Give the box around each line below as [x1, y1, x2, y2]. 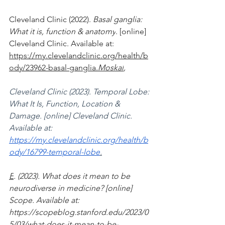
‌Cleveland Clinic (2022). [9, 14, 93, 24]
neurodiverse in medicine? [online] [9, 183, 134, 193]
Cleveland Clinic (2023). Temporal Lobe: [9, 86, 151, 96]
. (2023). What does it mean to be [14, 171, 132, 181]
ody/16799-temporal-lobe [9, 147, 100, 157]
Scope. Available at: [9, 195, 79, 205]
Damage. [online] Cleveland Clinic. [9, 110, 134, 121]
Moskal [98, 62, 124, 72]
